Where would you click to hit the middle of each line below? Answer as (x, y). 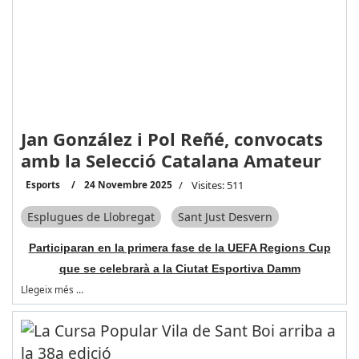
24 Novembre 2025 (128, 184)
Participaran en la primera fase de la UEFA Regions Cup (179, 247)
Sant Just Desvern (225, 217)
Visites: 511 (217, 185)
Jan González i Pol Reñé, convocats (171, 138)
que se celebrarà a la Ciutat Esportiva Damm (179, 268)
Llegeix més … (52, 289)
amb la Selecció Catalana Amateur (171, 160)
